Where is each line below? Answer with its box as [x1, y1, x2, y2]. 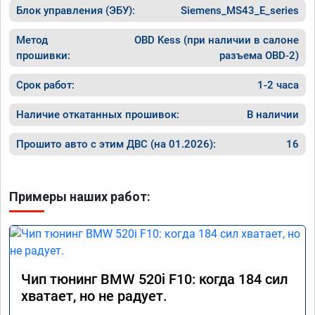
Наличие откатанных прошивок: [16, 108, 179, 121]
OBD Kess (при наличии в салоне [134, 33, 299, 46]
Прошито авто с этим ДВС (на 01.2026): [16, 137, 216, 150]
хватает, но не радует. [21, 287, 167, 304]
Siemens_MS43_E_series [181, 4, 299, 17]
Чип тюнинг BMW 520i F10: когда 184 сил [21, 270, 288, 288]
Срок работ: [16, 78, 75, 91]
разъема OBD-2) [219, 49, 299, 62]
